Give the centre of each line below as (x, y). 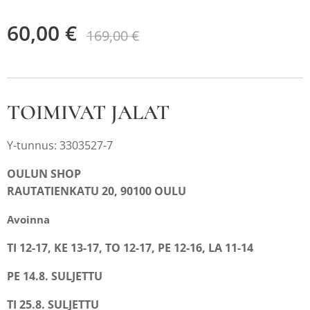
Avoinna (28, 219)
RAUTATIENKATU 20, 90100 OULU (97, 191)
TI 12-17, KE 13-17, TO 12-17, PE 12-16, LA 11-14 (130, 248)
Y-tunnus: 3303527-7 (61, 145)
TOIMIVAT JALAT (88, 112)
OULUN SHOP (44, 174)
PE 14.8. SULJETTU (55, 276)
